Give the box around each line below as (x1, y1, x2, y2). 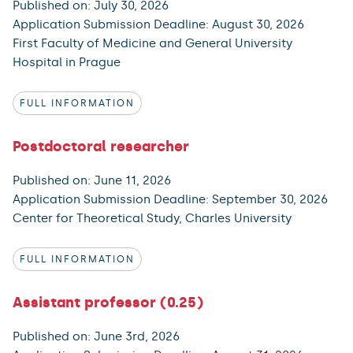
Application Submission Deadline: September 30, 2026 (13, 191, 328, 206)
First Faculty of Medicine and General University (13, 35, 292, 50)
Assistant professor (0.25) (13, 293, 203, 311)
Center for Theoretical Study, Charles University (13, 210, 292, 225)
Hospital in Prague (13, 54, 121, 69)
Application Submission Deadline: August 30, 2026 (13, 17, 304, 32)
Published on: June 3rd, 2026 (13, 329, 180, 344)
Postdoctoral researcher (13, 137, 189, 155)
